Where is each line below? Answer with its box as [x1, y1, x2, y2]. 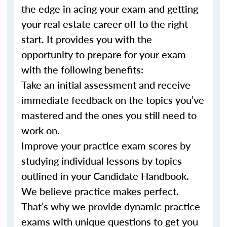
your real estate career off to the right [21, 17, 188, 31]
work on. [21, 123, 60, 137]
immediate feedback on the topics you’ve [21, 93, 204, 107]
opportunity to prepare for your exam [21, 47, 186, 61]
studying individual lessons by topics [21, 154, 182, 168]
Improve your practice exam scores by [21, 138, 191, 153]
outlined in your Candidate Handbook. [21, 169, 189, 183]
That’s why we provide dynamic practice [21, 199, 200, 213]
